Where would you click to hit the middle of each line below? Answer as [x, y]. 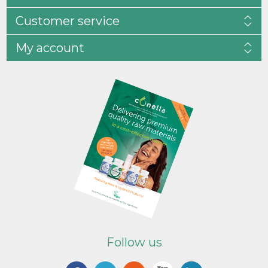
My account [50, 48]
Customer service [68, 21]
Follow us [134, 242]
